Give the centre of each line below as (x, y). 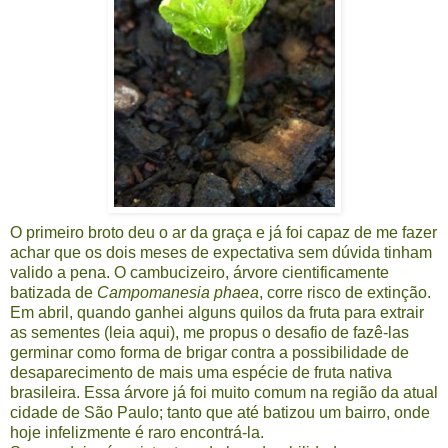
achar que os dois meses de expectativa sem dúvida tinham (221, 252)
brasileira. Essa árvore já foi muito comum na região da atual (224, 392)
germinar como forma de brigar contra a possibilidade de (209, 352)
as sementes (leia (74, 332)
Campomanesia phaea (178, 292)
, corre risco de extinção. (345, 292)
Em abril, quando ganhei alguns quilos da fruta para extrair (217, 312)
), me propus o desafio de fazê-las (289, 332)
